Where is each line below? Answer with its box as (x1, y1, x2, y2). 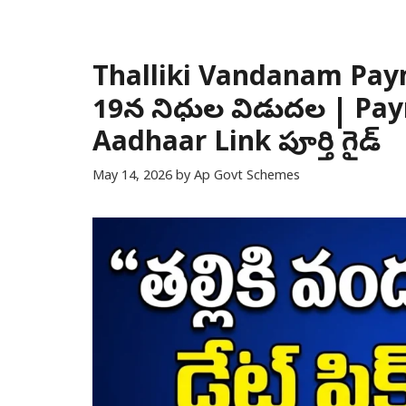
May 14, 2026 (92, 168, 172, 187)
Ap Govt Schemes (194, 168, 300, 187)
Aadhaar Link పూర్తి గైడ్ (92, 127, 381, 163)
